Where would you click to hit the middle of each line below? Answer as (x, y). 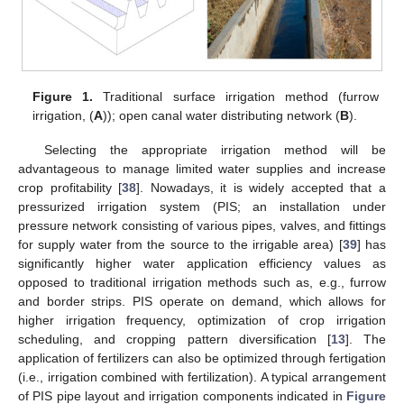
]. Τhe (366, 339)
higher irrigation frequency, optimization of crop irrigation (202, 320)
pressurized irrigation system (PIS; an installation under (202, 206)
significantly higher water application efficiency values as (202, 263)
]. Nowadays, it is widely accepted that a (262, 187)
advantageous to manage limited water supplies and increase (202, 168)
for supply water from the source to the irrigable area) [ (180, 244)
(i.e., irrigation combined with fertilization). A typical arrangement (202, 376)
